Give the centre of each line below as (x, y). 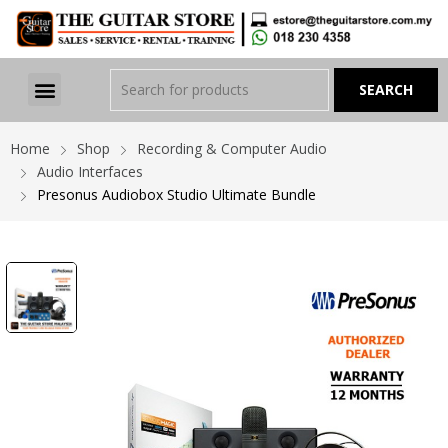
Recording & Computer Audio (232, 148)
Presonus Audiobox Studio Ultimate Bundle (176, 194)
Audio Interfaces (90, 171)
